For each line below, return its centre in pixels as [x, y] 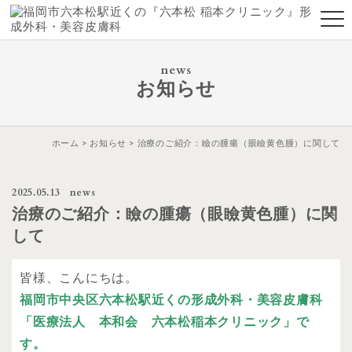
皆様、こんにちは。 [79, 278]
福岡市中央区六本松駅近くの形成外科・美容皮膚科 [171, 300]
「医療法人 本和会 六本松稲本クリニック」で [165, 322]
